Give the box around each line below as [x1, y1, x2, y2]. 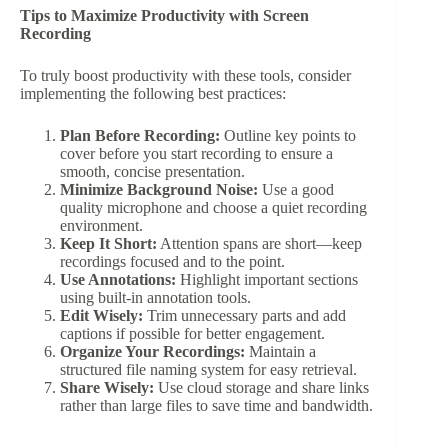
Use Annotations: [60, 271, 176, 289]
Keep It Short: [60, 235, 157, 253]
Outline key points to [220, 127, 356, 145]
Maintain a [245, 343, 316, 361]
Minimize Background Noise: [60, 181, 258, 199]
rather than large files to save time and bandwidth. [60, 397, 373, 415]
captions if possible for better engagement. [60, 325, 325, 343]
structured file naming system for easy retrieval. [60, 361, 357, 379]
